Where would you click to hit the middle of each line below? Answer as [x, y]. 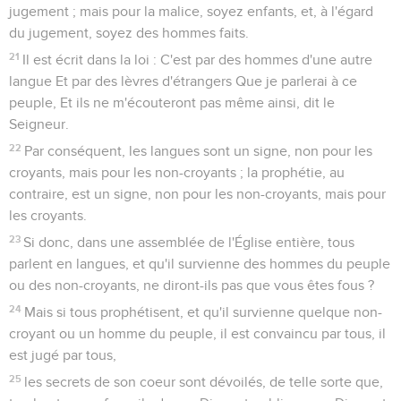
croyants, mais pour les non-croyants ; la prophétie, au [177, 172]
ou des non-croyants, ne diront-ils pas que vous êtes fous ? [192, 285]
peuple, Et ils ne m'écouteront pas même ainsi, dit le [172, 102]
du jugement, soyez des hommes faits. [129, 33]
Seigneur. [39, 124]
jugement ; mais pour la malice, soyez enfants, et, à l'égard [191, 11]
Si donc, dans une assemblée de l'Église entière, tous [189, 242]
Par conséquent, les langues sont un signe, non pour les [199, 151]
